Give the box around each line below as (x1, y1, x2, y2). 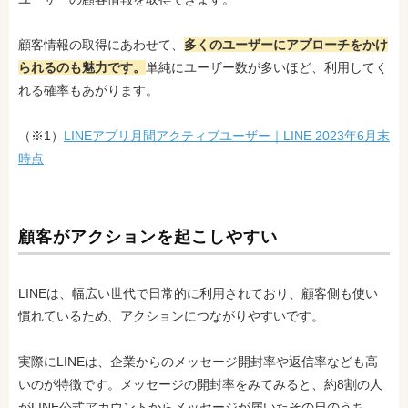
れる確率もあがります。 (18, 83, 158, 97)
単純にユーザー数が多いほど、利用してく (146, 60, 388, 75)
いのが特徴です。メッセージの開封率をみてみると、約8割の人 (18, 377, 382, 392)
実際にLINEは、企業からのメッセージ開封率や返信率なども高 (18, 354, 378, 369)
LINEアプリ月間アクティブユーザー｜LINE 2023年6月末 (64, 128, 390, 143)
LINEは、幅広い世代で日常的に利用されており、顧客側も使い (18, 286, 378, 301)
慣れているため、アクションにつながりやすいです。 (18, 309, 324, 323)
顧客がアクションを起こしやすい (18, 228, 278, 246)
